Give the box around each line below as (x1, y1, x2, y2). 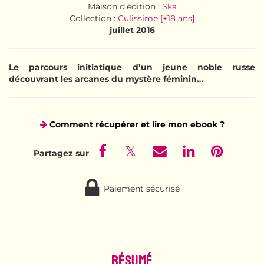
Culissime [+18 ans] (118, 12, 194, 24)
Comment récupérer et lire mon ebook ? (49, 118, 225, 130)
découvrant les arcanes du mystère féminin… (9, 73, 203, 84)
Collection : (70, 12, 118, 24)
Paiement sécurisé (98, 183, 180, 194)
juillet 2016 (109, 24, 155, 35)
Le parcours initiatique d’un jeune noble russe (9, 61, 255, 72)
